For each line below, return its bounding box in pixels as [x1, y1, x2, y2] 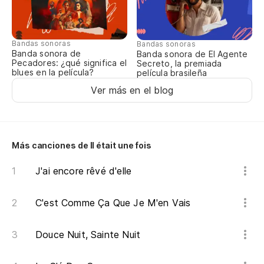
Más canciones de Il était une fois [12, 140, 152, 151]
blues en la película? [12, 67, 94, 78]
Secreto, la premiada [137, 58, 222, 69]
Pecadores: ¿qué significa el [12, 58, 127, 68]
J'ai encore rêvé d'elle [35, 165, 132, 177]
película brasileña [137, 68, 207, 78]
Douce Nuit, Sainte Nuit [35, 229, 141, 241]
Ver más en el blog [90, 84, 174, 97]
